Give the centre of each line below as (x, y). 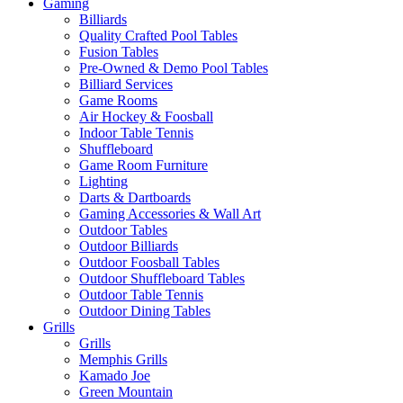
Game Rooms (118, 100)
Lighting (103, 181)
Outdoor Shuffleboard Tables (162, 278)
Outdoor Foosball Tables (149, 262)
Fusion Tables (119, 52)
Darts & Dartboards (135, 197)
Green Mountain (126, 392)
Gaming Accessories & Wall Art (170, 214)
